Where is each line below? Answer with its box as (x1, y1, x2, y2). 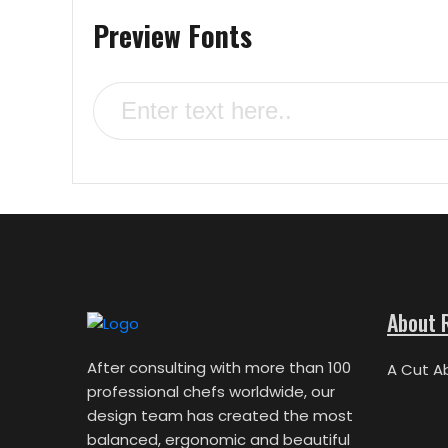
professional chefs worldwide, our (87, 381, 335, 402)
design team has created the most (87, 405, 353, 426)
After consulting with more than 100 (87, 357, 351, 378)
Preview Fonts (93, 15, 252, 56)
